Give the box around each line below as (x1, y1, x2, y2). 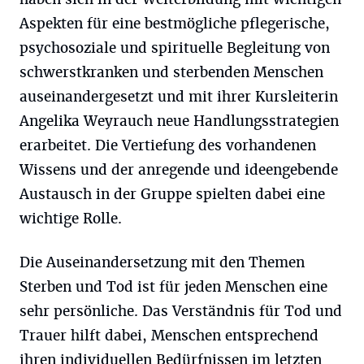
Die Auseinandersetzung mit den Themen (19, 253, 305, 271)
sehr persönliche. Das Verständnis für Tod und (19, 301, 342, 320)
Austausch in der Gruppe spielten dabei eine (19, 184, 325, 203)
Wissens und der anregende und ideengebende (19, 160, 338, 179)
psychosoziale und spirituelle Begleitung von (19, 38, 330, 57)
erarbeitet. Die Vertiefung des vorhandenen (19, 136, 316, 154)
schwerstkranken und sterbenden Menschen (19, 63, 323, 81)
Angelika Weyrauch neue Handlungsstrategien (19, 111, 339, 130)
